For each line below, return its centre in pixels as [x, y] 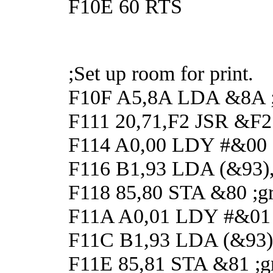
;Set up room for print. [161, 73]
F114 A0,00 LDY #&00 [168, 144]
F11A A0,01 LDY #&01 [169, 215]
